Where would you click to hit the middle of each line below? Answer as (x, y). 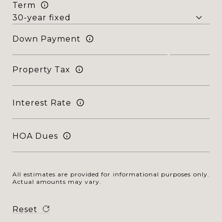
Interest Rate (42, 103)
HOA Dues (35, 136)
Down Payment (47, 39)
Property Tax (41, 69)
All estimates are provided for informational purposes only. (111, 174)
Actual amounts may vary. (57, 182)
